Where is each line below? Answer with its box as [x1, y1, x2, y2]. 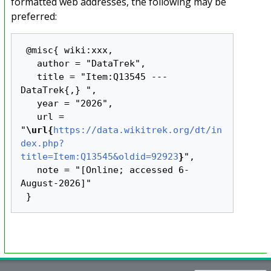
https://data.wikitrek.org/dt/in [53, 124, 223, 135]
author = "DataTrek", [21, 57, 38, 69]
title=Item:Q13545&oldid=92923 [21, 151, 179, 162]
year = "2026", [21, 97, 38, 109]
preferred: [10, 10, 57, 24]
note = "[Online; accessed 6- [21, 164, 38, 175]
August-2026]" [21, 177, 92, 189]
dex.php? [21, 137, 65, 149]
